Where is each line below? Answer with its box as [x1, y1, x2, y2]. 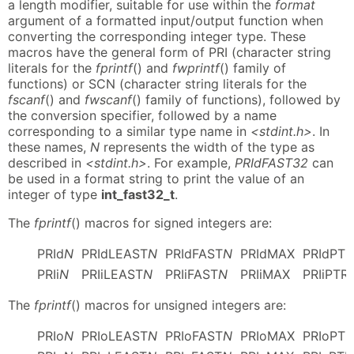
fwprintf [172, 59, 220, 76]
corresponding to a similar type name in [8, 122, 250, 139]
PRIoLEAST [81, 327, 148, 344]
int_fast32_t [101, 186, 175, 202]
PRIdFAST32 [235, 154, 308, 171]
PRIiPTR [302, 265, 348, 282]
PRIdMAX [239, 245, 295, 262]
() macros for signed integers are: [71, 214, 272, 231]
